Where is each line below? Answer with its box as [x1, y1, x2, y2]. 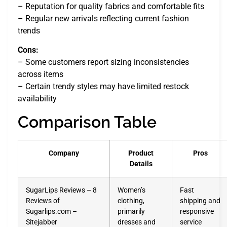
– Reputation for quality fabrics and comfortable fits [18, 2, 204, 12]
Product [128, 148, 154, 158]
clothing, [118, 196, 144, 205]
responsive [180, 207, 214, 216]
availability [18, 94, 57, 104]
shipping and [180, 196, 220, 205]
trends [18, 26, 40, 36]
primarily [118, 207, 145, 216]
